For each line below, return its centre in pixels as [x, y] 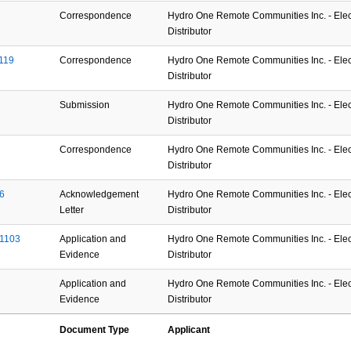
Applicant [189, 329]
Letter [72, 210]
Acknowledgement [100, 194]
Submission [85, 105]
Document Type [95, 329]
